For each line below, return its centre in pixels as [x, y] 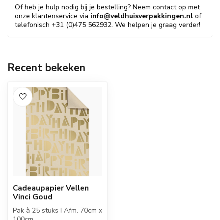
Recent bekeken [46, 68]
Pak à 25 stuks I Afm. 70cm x [57, 210]
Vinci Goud [33, 197]
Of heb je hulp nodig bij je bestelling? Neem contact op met [107, 7]
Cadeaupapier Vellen [51, 188]
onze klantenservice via [53, 16]
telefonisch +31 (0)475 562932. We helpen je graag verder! [108, 25]
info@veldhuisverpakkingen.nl [142, 16]
